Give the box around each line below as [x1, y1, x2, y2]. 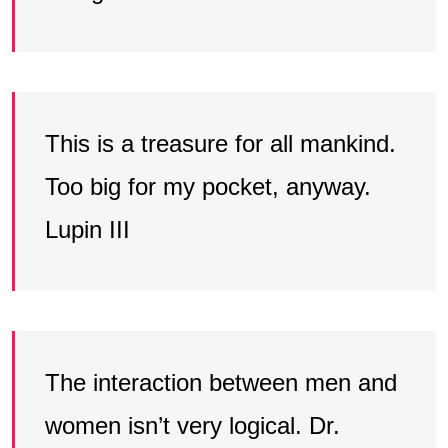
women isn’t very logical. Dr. [45, 412, 340, 440]
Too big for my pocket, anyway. [45, 173, 371, 201]
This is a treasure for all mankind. [45, 130, 396, 158]
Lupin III [45, 216, 130, 244]
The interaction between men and [45, 369, 397, 397]
